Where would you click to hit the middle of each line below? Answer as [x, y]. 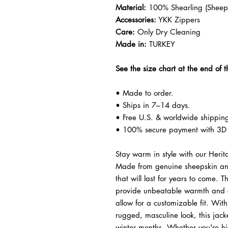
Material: [131, 8]
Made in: [131, 44]
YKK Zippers [178, 20]
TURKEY [161, 44]
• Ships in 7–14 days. [153, 105]
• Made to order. [145, 93]
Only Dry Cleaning [168, 32]
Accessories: [136, 20]
